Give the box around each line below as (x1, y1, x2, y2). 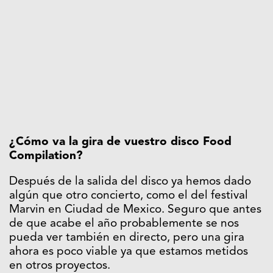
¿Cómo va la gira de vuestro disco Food (9, 136, 232, 149)
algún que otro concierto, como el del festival (9, 190, 248, 202)
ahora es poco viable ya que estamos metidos (9, 246, 248, 258)
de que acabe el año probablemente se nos (9, 218, 239, 230)
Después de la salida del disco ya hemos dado (9, 176, 251, 188)
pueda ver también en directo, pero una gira (9, 232, 244, 244)
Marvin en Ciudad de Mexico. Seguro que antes (9, 204, 261, 216)
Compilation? (9, 151, 83, 163)
